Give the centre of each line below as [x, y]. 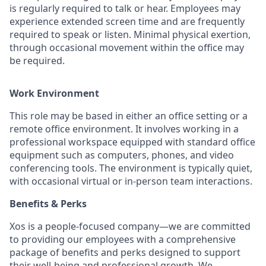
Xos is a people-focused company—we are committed [130, 226]
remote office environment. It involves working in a [124, 129]
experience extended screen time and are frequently [127, 21]
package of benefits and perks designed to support [125, 252]
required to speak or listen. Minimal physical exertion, [130, 34]
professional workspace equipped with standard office [132, 142]
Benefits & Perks [48, 204]
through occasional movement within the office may [127, 47]
